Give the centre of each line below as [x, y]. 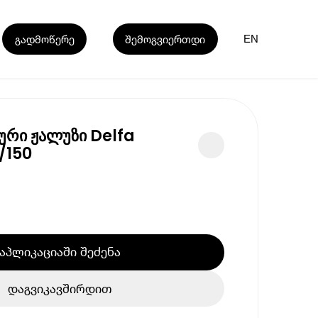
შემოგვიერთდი [165, 39]
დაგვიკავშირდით [60, 289]
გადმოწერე [44, 39]
